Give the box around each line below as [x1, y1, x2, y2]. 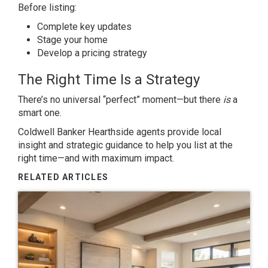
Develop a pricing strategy [37, 47, 147, 59]
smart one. [18, 107, 62, 118]
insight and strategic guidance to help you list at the [18, 139, 233, 151]
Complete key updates [37, 21, 132, 32]
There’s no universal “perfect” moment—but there [18, 94, 223, 105]
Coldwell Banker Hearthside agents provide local [18, 126, 221, 138]
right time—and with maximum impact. [18, 153, 174, 164]
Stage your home [37, 34, 108, 45]
